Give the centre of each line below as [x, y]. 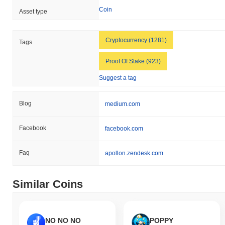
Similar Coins [48, 184]
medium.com [123, 104]
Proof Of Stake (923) [133, 61]
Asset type [33, 11]
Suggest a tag [118, 78]
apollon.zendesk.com [134, 153]
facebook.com [124, 128]
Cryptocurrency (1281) [136, 40]
